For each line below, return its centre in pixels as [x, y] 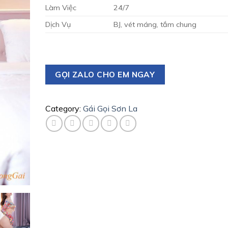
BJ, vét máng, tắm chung [155, 24]
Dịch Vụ [58, 24]
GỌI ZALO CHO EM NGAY [105, 74]
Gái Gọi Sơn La [110, 109]
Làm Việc [61, 7]
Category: [64, 109]
